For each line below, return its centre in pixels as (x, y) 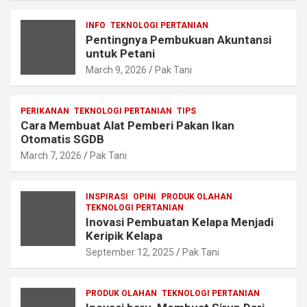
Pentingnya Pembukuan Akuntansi (179, 40)
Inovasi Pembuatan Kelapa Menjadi (180, 222)
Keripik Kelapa (124, 236)
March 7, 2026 (51, 156)
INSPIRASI (107, 197)
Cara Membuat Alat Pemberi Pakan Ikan (127, 126)
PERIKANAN (45, 111)
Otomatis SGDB (62, 139)
